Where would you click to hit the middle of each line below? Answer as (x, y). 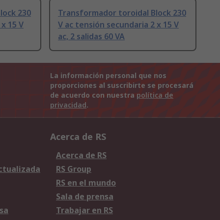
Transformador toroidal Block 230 (122, 13)
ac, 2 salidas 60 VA (91, 37)
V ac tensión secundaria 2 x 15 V (118, 25)
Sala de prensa (85, 197)
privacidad (68, 105)
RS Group (74, 169)
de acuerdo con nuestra (93, 95)
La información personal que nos (108, 76)
